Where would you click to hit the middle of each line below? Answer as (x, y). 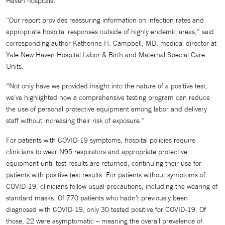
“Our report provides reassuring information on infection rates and (105, 20)
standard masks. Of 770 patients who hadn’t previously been (97, 198)
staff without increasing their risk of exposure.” (75, 121)
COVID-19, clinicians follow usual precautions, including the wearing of (112, 186)
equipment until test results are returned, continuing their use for (104, 163)
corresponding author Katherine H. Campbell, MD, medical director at (111, 43)
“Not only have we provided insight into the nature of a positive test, (107, 86)
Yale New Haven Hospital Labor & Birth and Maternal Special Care (105, 55)
